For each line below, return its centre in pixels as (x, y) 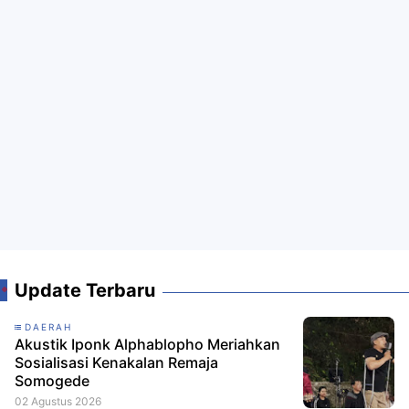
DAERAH (48, 327)
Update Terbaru (85, 291)
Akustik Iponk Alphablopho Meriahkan (147, 345)
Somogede (52, 381)
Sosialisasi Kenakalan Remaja (116, 363)
